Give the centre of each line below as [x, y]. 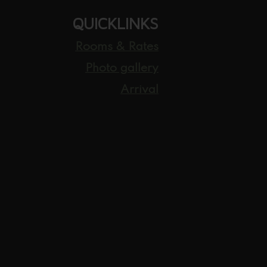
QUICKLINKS [115, 24]
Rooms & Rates [117, 47]
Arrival [139, 90]
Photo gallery [122, 69]
